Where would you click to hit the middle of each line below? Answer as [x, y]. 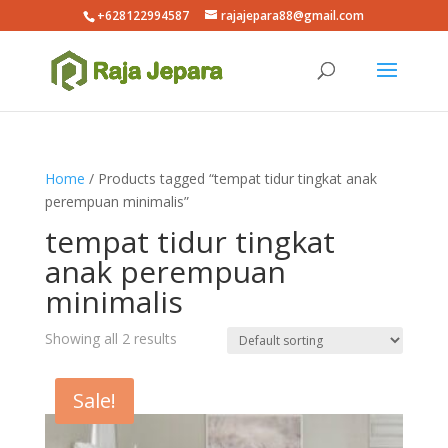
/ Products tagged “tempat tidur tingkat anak [230, 178]
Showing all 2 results [110, 338]
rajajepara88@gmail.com [293, 15]
